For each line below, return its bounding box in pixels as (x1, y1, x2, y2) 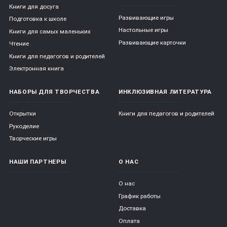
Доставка (119, 205, 146, 212)
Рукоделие (9, 122, 39, 130)
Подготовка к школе (9, 15, 66, 23)
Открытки (9, 110, 36, 118)
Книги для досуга (9, 3, 59, 10)
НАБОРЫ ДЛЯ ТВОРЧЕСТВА (9, 88, 100, 95)
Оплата (119, 217, 140, 224)
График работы (119, 192, 161, 200)
